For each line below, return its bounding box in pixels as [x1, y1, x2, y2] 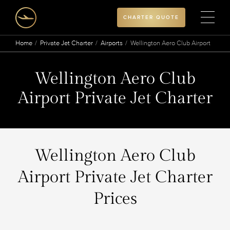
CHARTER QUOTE [123, 14, 179, 21]
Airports [101, 39, 123, 47]
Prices [93, 189, 137, 208]
